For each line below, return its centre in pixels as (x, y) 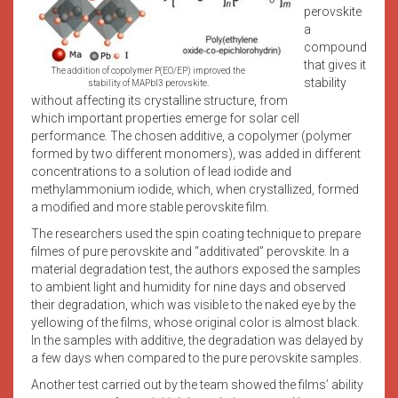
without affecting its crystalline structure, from (159, 100)
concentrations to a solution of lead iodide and (161, 171)
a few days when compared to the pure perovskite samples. (196, 358)
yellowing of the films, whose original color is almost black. (195, 322)
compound (335, 47)
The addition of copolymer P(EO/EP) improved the (148, 70)
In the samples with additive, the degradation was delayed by (197, 340)
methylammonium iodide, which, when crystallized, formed (195, 189)
